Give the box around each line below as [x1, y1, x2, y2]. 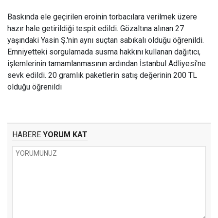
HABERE [12, 130, 41, 139]
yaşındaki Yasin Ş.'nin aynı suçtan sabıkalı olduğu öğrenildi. [7, 36, 204, 45]
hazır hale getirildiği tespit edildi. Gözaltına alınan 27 [7, 24, 184, 33]
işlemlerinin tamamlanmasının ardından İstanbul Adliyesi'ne [7, 59, 206, 68]
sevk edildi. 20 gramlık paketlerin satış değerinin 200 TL [7, 71, 197, 80]
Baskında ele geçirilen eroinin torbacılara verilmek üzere [7, 12, 197, 21]
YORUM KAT [41, 130, 88, 139]
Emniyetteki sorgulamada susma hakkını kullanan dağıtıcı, [7, 47, 200, 56]
